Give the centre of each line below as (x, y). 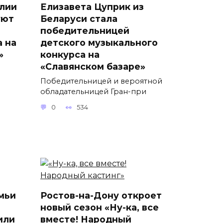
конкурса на (70, 54)
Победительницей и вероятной (101, 81)
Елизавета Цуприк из (92, 6)
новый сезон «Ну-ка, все (100, 207)
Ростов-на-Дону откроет (101, 195)
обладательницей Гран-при (93, 91)
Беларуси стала (79, 18)
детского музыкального (99, 42)
